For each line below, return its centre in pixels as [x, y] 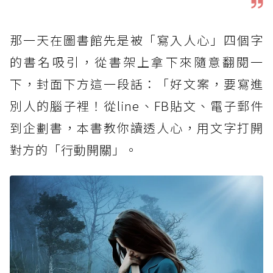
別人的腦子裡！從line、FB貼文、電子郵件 [136, 106]
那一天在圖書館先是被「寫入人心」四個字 [136, 40]
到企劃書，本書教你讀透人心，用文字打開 [136, 128]
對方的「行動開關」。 [74, 150]
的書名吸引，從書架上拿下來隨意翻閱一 [136, 62]
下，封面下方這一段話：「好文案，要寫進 [136, 84]
